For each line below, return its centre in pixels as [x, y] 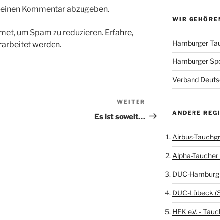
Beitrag [159, 114]
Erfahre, [119, 32]
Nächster [163, 103]
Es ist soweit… [120, 117]
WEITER [131, 101]
